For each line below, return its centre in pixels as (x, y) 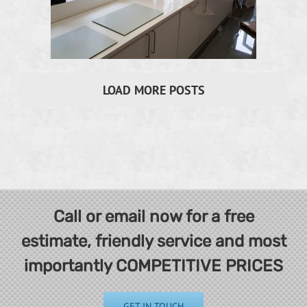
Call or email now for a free (153, 216)
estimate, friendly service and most (153, 241)
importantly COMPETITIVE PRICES (153, 266)
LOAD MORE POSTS (153, 90)
